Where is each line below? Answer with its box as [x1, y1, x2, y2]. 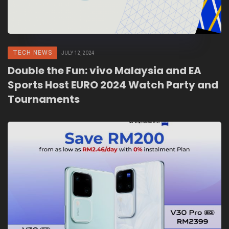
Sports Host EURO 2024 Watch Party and [8, 78, 218, 93]
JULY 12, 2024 [61, 50, 95, 56]
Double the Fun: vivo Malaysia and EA [8, 63, 201, 78]
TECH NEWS [13, 49, 52, 57]
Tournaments [8, 92, 80, 107]
